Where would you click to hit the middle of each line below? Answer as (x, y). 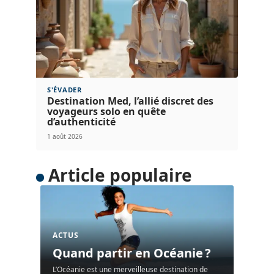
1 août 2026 (65, 136)
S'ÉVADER (65, 90)
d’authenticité (81, 122)
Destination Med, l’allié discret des (130, 101)
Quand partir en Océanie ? (132, 253)
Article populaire (120, 175)
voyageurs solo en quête (106, 111)
